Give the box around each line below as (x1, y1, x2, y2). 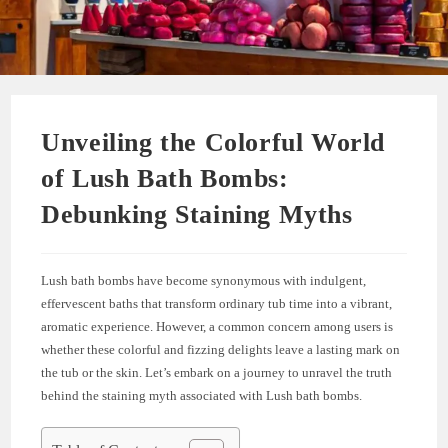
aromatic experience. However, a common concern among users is (41, 318, 394, 334)
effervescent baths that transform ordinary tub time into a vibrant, (41, 295, 393, 311)
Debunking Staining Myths (41, 199, 353, 229)
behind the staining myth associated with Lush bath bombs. (41, 387, 363, 403)
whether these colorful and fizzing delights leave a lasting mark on (41, 341, 401, 357)
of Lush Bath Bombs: (41, 163, 289, 193)
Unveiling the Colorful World (41, 127, 386, 157)
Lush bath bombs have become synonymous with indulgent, (41, 272, 367, 288)
